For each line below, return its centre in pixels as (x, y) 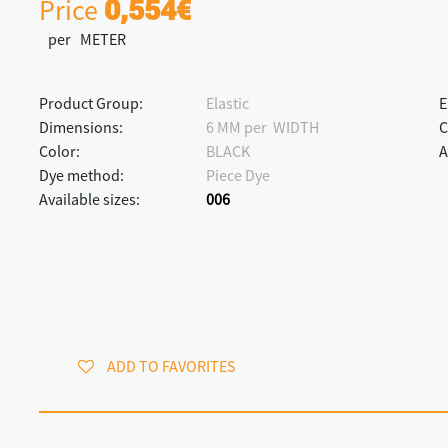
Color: (59, 150)
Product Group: (91, 102)
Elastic (227, 102)
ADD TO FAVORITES (172, 365)
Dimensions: (81, 126)
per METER (82, 38)
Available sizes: (89, 198)
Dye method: (81, 174)
